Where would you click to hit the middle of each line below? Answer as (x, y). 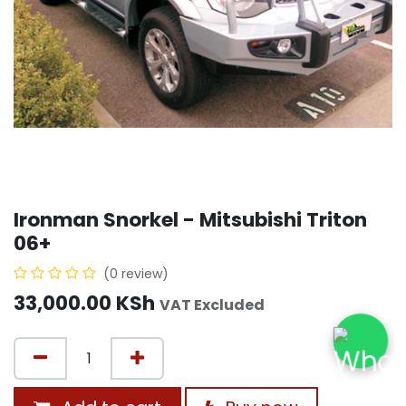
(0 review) (136, 274)
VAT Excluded (212, 305)
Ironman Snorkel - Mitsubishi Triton (190, 220)
